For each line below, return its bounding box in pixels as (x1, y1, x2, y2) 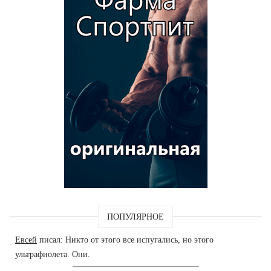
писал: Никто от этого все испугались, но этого (37, 235, 214, 244)
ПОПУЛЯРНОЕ (107, 212, 164, 221)
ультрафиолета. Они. (15, 249, 90, 259)
